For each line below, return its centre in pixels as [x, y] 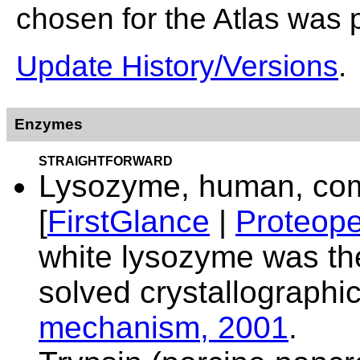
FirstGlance [129, 221]
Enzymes [49, 124]
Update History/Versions [177, 66]
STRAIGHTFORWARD [106, 161]
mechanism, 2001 [164, 327]
